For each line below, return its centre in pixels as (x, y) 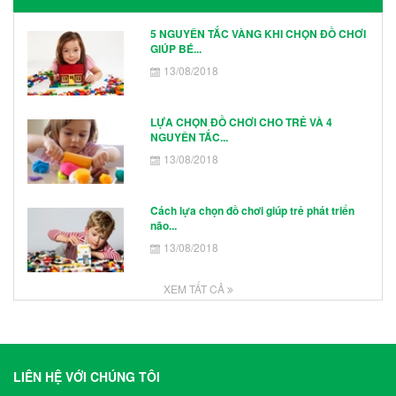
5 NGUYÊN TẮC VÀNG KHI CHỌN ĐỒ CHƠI (258, 34)
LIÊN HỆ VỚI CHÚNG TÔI (87, 377)
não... (163, 225)
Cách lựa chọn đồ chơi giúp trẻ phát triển (252, 210)
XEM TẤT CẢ (195, 289)
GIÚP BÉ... (175, 49)
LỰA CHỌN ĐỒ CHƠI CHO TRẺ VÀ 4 (241, 122)
